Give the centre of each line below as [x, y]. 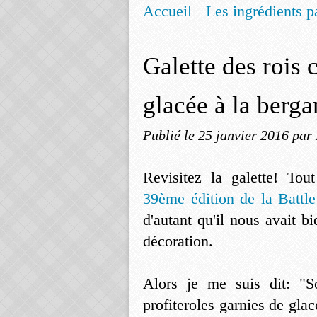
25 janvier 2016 [245, 135]
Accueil [167, 11]
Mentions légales [211, 38]
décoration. [178, 241]
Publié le [171, 135]
